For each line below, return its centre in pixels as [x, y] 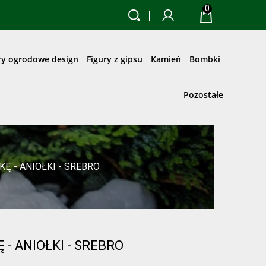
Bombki [205, 59]
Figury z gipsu [115, 59]
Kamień [166, 59]
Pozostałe [203, 95]
